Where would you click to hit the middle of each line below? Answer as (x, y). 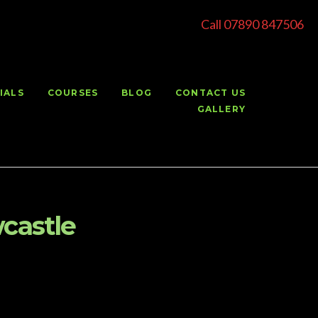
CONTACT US (210, 93)
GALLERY (221, 109)
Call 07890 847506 (252, 24)
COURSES (73, 93)
